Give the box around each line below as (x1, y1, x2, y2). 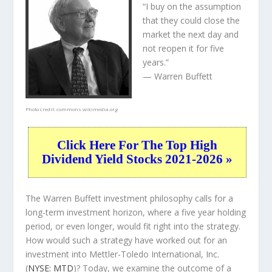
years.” (143, 56, 169, 69)
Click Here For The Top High (57, 138, 217, 152)
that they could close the (143, 15, 240, 27)
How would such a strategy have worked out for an (25, 234, 228, 246)
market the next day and (143, 29, 239, 41)
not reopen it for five (143, 42, 225, 55)
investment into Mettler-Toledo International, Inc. (25, 248, 220, 260)
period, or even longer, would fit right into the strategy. (25, 220, 241, 233)
